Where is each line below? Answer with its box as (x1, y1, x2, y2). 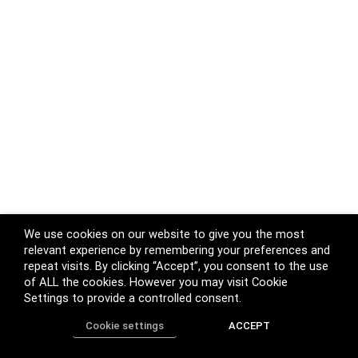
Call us (241, 338, 272, 351)
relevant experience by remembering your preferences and (24, 243, 330, 257)
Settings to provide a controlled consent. (24, 291, 241, 305)
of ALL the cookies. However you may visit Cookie (24, 275, 288, 289)
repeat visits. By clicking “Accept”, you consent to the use (24, 259, 328, 273)
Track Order (155, 338, 210, 351)
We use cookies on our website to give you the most (24, 227, 304, 241)
